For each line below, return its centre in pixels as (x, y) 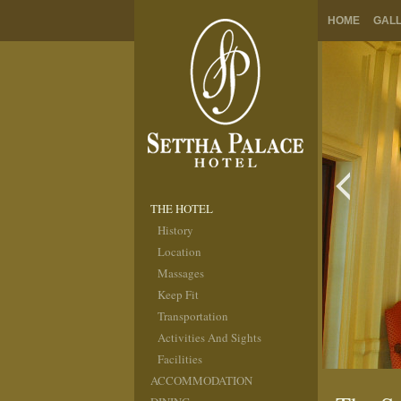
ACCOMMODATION (201, 380)
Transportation (192, 316)
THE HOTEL (181, 209)
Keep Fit (178, 294)
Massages (180, 273)
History (175, 230)
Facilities (179, 359)
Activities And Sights (209, 337)
